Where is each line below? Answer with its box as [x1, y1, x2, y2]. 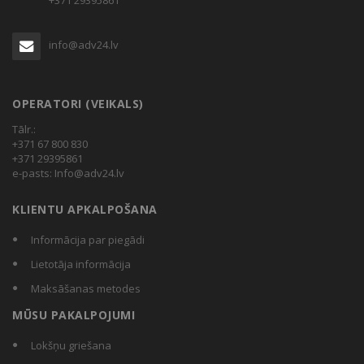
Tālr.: [12, 122, 36, 137]
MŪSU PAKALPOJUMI [12, 307, 135, 323]
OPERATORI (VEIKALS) [12, 96, 144, 112]
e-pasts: [12, 166, 54, 181]
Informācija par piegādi [31, 232, 145, 248]
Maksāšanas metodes [31, 281, 141, 297]
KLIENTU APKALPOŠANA [12, 201, 158, 218]
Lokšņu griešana [31, 338, 111, 353]
